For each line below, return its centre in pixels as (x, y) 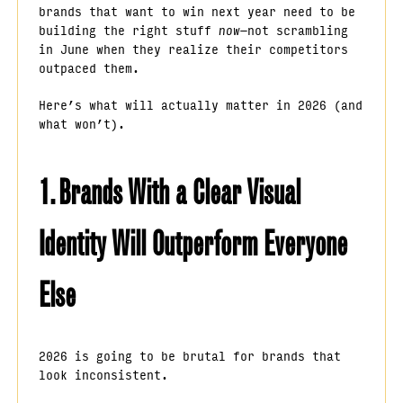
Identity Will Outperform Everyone (193, 244)
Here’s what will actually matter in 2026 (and (200, 105)
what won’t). (81, 124)
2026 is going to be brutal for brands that (189, 355)
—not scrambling (294, 29)
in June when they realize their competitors (193, 48)
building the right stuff (128, 29)
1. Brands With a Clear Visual (169, 193)
